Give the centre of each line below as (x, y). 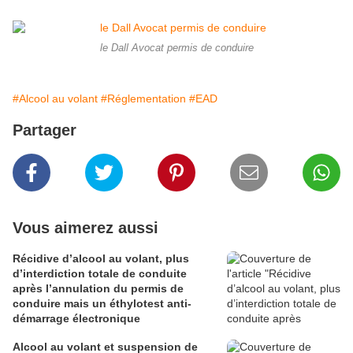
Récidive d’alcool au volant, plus (101, 259)
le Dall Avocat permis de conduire (176, 48)
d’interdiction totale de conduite (100, 274)
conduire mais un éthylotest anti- (102, 304)
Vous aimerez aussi (85, 228)
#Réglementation (143, 99)
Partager (45, 130)
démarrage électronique (76, 319)
